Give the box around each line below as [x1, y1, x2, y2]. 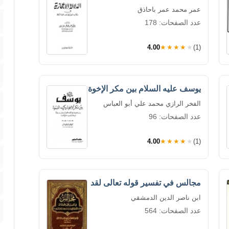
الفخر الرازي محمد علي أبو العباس [103, 99, 201, 107]
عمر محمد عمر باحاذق [138, 5, 201, 13]
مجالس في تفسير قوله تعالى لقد [90, 178, 201, 187]
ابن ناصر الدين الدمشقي [131, 193, 201, 201]
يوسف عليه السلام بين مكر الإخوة [88, 84, 201, 93]
